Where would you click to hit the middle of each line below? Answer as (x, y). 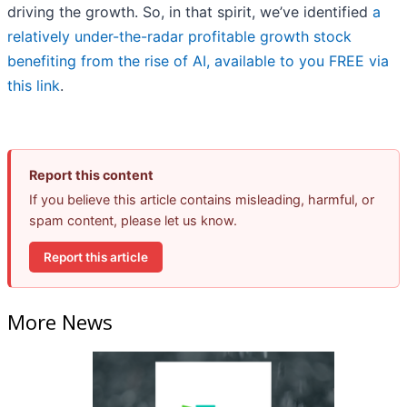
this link (34, 86)
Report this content (91, 175)
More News (60, 321)
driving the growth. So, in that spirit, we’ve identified (190, 12)
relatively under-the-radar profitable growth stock (179, 37)
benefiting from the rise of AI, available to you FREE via (198, 61)
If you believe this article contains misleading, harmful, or (202, 200)
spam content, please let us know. (133, 221)
